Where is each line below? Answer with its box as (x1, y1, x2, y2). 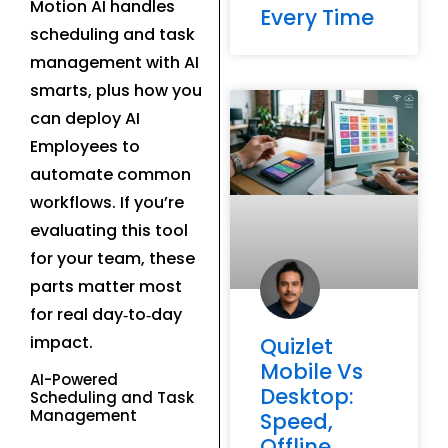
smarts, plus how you (30, 78, 202, 102)
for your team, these (30, 246, 195, 270)
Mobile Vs (259, 357, 363, 387)
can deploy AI (30, 106, 140, 130)
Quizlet (259, 332, 333, 362)
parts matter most (30, 274, 182, 298)
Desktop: (259, 382, 354, 412)
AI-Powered (30, 369, 118, 391)
